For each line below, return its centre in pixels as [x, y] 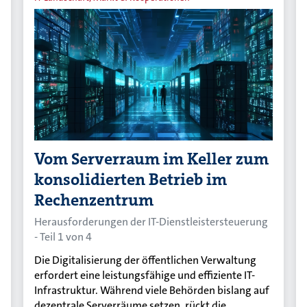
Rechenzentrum [94, 200]
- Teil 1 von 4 [63, 237]
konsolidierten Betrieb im [131, 180]
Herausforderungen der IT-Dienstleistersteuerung [151, 222]
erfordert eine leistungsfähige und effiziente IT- [145, 275]
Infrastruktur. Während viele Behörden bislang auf [152, 291]
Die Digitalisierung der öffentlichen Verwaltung [146, 260]
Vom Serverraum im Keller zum [152, 159]
